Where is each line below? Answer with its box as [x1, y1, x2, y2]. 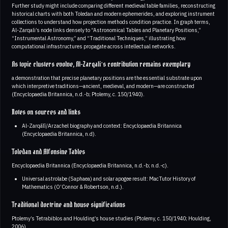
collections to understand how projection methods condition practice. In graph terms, [12, 18, 210, 26]
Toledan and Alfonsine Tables [12, 146, 85, 159]
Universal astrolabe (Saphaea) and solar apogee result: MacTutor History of [21, 175, 195, 183]
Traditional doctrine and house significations [12, 199, 125, 212]
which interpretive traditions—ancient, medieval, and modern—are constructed [12, 82, 194, 90]
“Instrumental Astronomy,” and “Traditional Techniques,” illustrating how [12, 35, 186, 42]
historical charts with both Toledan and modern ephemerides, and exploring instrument [12, 10, 215, 18]
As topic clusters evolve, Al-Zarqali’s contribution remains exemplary [12, 59, 190, 71]
